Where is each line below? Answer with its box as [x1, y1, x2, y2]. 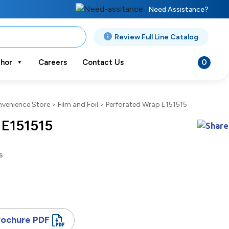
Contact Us [82, 58, 124, 67]
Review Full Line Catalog [114, 32, 198, 41]
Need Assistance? [148, 5, 209, 14]
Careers [38, 58, 67, 67]
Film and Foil [58, 100, 98, 109]
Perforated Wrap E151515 [106, 100, 187, 109]
